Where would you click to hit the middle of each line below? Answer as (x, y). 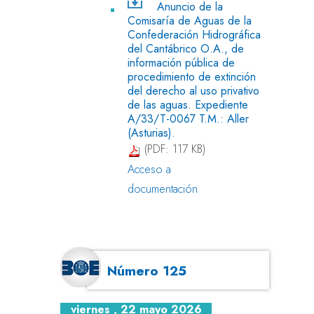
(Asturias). (151, 132)
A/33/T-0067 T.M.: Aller (188, 118)
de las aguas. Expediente (188, 104)
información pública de (181, 62)
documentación (163, 189)
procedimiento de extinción (192, 76)
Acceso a (149, 169)
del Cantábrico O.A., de (186, 48)
